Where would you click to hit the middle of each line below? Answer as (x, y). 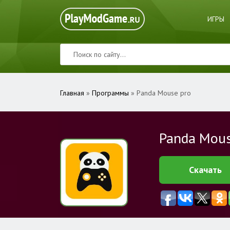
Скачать (206, 170)
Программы (110, 93)
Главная (72, 93)
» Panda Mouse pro (160, 93)
